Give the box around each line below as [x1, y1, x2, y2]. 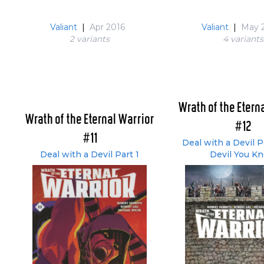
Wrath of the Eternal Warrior [25, 113, 154, 127]
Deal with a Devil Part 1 [40, 149, 139, 160]
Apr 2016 [89, 22, 125, 32]
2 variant [70, 34, 105, 44]
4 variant [222, 34, 259, 44]
